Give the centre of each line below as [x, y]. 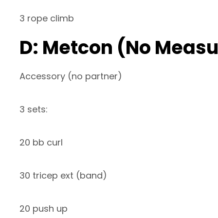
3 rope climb [47, 18]
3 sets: [34, 109]
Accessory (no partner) [71, 76]
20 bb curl [41, 143]
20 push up [44, 209]
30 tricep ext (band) [63, 176]
